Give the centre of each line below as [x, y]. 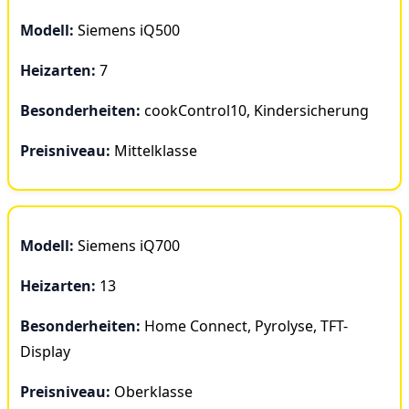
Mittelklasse [154, 150]
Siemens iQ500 [127, 30]
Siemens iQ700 [127, 245]
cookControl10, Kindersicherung [255, 110]
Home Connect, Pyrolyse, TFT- [244, 325]
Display [45, 351]
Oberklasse [152, 391]
